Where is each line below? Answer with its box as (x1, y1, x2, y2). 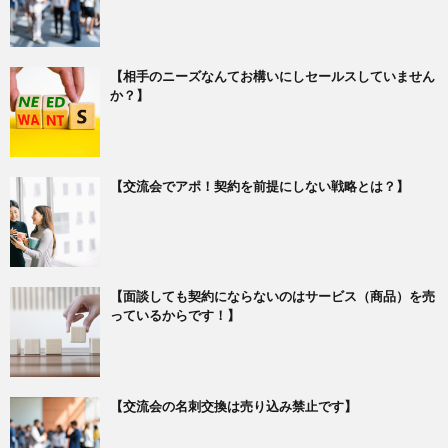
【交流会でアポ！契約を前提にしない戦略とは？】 (110, 178, 409, 195)
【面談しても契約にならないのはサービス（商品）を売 (110, 288, 435, 305)
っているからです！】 (110, 307, 240, 324)
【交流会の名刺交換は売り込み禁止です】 (110, 398, 357, 415)
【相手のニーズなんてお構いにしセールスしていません (110, 68, 435, 85)
